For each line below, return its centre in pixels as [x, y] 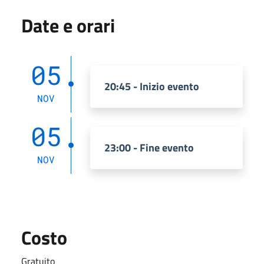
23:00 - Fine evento [149, 147]
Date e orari [68, 25]
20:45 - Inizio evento [152, 86]
